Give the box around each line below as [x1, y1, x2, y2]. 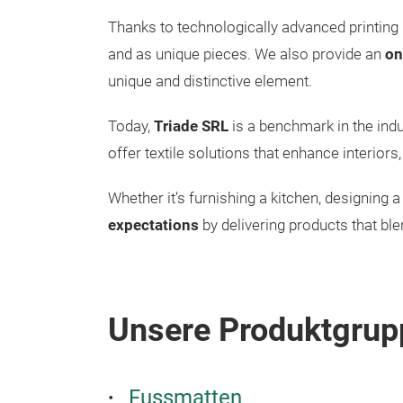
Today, [108, 118, 154, 135]
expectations [108, 217, 199, 234]
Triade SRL [154, 118, 228, 135]
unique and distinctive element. [108, 73, 312, 90]
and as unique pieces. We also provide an [108, 46, 385, 63]
